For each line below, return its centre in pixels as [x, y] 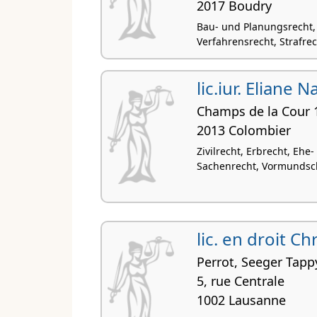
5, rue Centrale [240, 281]
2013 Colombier [243, 131]
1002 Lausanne [241, 300]
